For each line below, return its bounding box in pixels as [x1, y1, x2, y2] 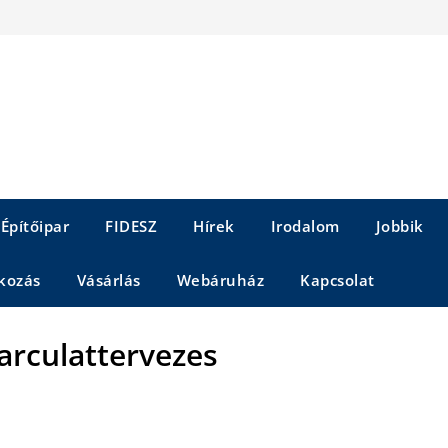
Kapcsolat [300, 270, 375, 290]
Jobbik [375, 216, 424, 236]
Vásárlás [76, 270, 141, 290]
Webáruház [176, 270, 264, 290]
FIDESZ [105, 216, 157, 236]
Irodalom [270, 216, 340, 236]
